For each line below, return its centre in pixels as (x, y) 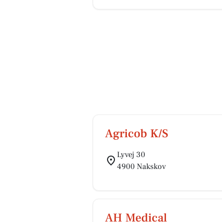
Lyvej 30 (131, 155)
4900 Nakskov (141, 166)
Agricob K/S (137, 134)
